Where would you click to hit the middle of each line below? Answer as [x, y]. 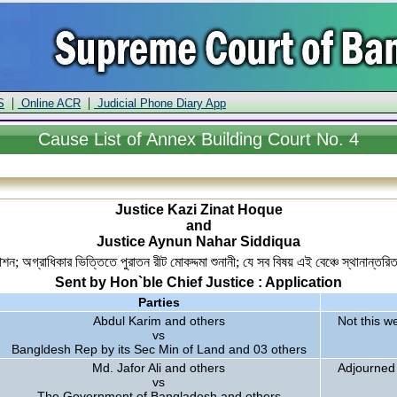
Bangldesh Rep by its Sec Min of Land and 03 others [159, 349]
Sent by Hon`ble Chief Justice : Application [198, 282]
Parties [159, 302]
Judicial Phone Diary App [160, 103]
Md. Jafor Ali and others [159, 368]
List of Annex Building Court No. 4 [224, 139]
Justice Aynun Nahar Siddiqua [198, 241]
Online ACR [49, 103]
